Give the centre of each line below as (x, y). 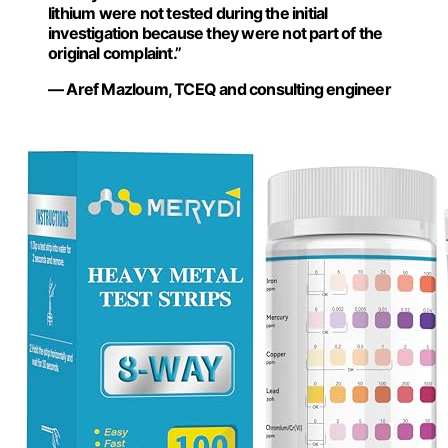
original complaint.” (114, 53)
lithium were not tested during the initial (188, 13)
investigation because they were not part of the (215, 33)
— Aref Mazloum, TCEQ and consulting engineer (219, 89)
